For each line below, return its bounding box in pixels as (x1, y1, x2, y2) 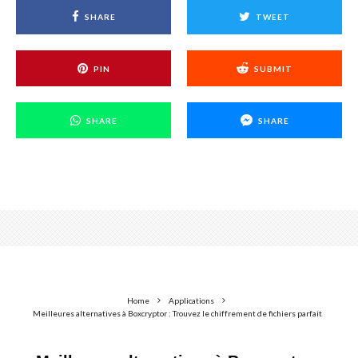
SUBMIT (254, 63, 292, 74)
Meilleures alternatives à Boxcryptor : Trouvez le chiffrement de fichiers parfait (32, 308, 322, 318)
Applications (168, 296, 214, 305)
